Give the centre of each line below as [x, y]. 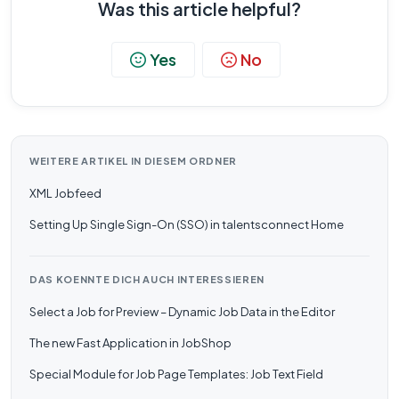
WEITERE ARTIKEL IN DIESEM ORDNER [134, 161]
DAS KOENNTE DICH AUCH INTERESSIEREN [147, 279]
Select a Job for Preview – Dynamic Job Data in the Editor [182, 312]
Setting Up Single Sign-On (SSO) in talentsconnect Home [187, 224]
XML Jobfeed [65, 193]
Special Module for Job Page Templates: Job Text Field [176, 374]
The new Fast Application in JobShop [130, 343]
